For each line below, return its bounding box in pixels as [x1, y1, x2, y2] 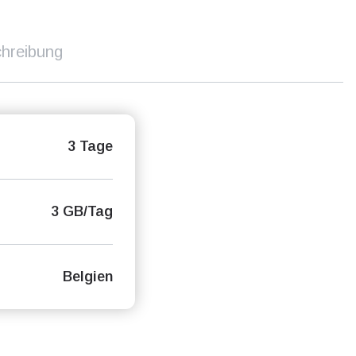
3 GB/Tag [50, 203, 113, 219]
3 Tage [67, 138, 113, 154]
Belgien [62, 269, 113, 284]
